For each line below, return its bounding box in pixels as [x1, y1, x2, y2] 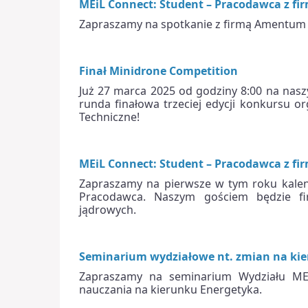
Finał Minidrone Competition [79, 63, 238, 78]
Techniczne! [79, 109, 140, 124]
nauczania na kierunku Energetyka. [79, 281, 262, 297]
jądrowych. [79, 201, 136, 217]
